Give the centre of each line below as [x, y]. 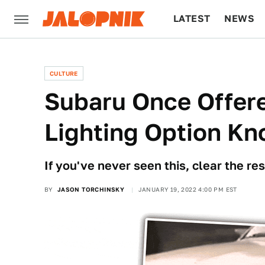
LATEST [192, 19]
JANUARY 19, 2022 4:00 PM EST [188, 189]
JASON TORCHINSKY [91, 189]
